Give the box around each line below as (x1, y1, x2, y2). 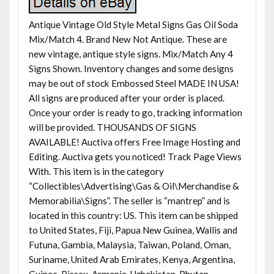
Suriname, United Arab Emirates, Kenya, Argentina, (28, 253, 235, 265)
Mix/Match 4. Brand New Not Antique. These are (28, 33, 227, 45)
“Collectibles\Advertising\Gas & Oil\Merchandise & (28, 180, 239, 191)
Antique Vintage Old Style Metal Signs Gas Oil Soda (28, 18, 238, 30)
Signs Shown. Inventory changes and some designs (28, 62, 234, 74)
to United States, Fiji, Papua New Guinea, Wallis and (28, 224, 237, 235)
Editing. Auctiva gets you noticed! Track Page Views (28, 150, 242, 162)
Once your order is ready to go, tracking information (28, 106, 242, 118)
